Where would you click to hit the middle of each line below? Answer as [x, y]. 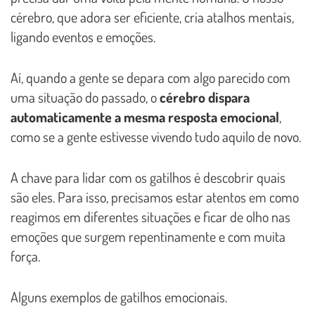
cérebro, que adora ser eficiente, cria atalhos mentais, [152, 17]
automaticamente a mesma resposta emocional [145, 117]
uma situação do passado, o [85, 97]
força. [25, 256]
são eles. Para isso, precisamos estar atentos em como [155, 197]
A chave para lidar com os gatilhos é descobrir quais [148, 178]
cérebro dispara [205, 97]
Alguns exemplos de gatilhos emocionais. [119, 297]
